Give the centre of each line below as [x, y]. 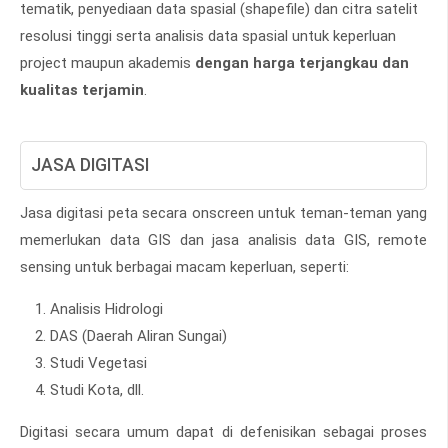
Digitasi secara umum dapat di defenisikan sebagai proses [223, 431]
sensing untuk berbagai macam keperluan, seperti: [184, 266]
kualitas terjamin [82, 89]
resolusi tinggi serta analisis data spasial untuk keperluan [208, 35]
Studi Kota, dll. [97, 389]
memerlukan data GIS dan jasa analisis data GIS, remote [223, 239]
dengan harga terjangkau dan [302, 62]
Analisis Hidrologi [106, 308]
